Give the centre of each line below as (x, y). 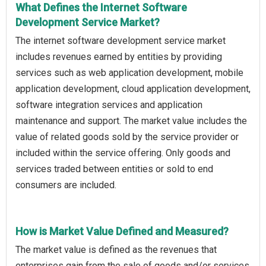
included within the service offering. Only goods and (123, 153)
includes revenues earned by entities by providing (119, 56)
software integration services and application (109, 104)
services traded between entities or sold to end (114, 169)
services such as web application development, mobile (129, 72)
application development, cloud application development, (133, 88)
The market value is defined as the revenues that (116, 249)
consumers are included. (66, 185)
